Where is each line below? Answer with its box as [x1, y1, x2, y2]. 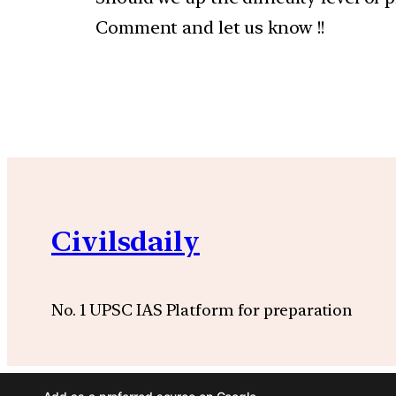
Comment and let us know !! [95, 17, 326, 39]
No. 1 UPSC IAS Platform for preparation [51, 300, 354, 319]
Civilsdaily [51, 224, 200, 258]
